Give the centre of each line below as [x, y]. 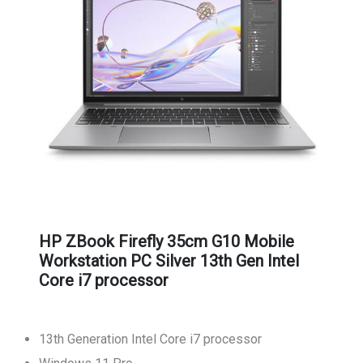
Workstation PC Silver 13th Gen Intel [169, 261]
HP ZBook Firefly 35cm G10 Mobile [167, 241]
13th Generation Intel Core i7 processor [150, 339]
